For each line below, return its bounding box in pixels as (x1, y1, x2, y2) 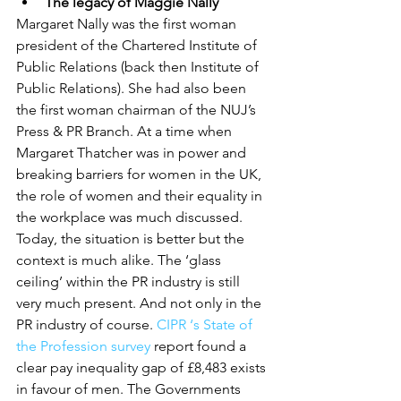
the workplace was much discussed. (16, 209, 246, 226)
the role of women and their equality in (16, 187, 266, 204)
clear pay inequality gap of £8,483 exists (16, 359, 269, 376)
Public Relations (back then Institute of (16, 58, 262, 75)
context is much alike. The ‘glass (16, 252, 225, 269)
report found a (150, 337, 250, 354)
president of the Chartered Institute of (16, 37, 260, 54)
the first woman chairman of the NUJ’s (16, 101, 260, 118)
